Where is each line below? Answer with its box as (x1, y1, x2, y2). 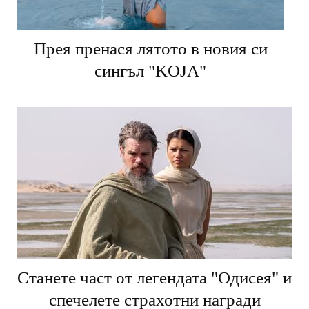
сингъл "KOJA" (94, 61, 206, 81)
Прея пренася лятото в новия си (33, 39, 268, 59)
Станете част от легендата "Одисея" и (17, 268, 292, 288)
